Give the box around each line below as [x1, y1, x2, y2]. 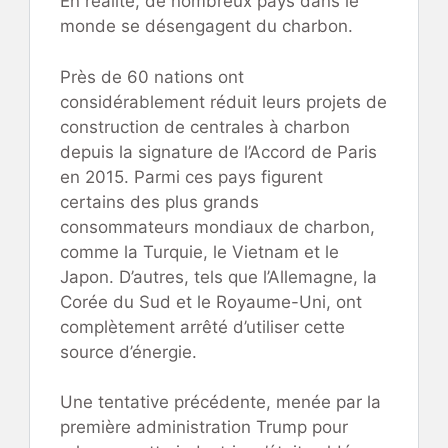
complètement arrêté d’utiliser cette [60, 316, 345, 337]
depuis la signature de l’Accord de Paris [60, 141, 377, 162]
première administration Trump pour [60, 417, 348, 438]
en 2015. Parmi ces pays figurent [60, 166, 323, 187]
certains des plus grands [60, 191, 259, 212]
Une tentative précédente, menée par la [60, 392, 381, 413]
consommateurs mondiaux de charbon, [60, 216, 375, 237]
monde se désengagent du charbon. [60, 16, 353, 37]
